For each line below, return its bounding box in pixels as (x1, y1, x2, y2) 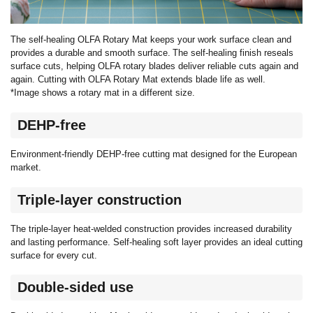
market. (10, 162, 41, 173)
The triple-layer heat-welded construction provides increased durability (10, 223, 292, 234)
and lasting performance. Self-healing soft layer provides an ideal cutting (10, 236, 303, 247)
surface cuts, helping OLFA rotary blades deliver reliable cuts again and (10, 61, 298, 72)
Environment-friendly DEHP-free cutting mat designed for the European (10, 149, 297, 160)
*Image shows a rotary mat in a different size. (10, 87, 195, 99)
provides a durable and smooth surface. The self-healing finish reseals (10, 48, 293, 59)
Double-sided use (17, 279, 133, 296)
